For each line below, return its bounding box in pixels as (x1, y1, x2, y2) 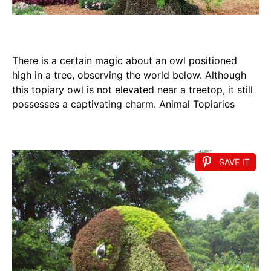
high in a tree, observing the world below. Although (12, 69, 246, 82)
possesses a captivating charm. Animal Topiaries (12, 98, 235, 111)
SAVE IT (219, 157, 250, 168)
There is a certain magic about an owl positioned (12, 54, 237, 67)
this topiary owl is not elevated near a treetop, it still (12, 83, 253, 96)
